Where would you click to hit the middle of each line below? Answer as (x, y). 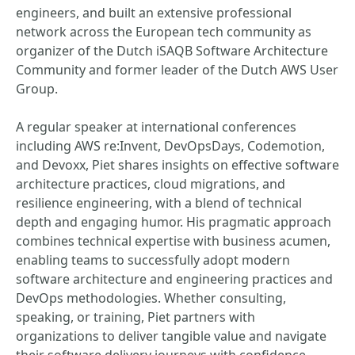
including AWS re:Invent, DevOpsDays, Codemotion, (170, 146)
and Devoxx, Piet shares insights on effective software (177, 165)
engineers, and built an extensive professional (154, 13)
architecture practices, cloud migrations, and (151, 184)
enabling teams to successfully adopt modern (153, 260)
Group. (37, 89)
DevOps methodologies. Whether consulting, (151, 298)
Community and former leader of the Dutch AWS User (177, 70)
